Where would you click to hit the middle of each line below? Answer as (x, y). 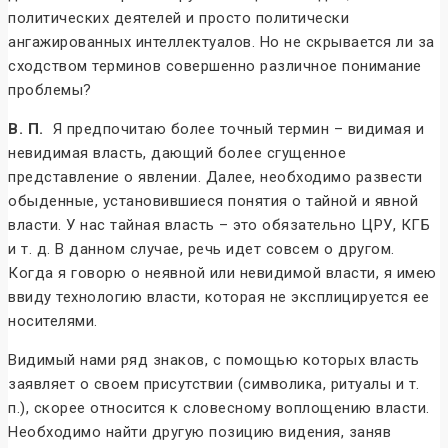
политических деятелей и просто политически (178, 18)
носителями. (53, 321)
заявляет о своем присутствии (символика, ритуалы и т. (214, 384)
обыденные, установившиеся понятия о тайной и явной (213, 201)
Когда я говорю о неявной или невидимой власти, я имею (222, 273)
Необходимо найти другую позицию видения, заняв (199, 432)
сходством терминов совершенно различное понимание (215, 66)
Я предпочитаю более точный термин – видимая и (233, 129)
